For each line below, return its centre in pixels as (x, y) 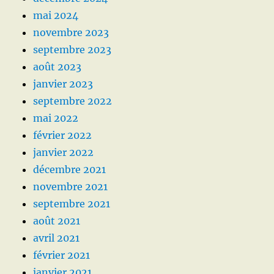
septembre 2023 (72, 50)
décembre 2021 (70, 169)
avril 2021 (57, 238)
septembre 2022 (73, 101)
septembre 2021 (72, 204)
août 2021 (57, 221)
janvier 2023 (63, 84)
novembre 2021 (71, 187)
